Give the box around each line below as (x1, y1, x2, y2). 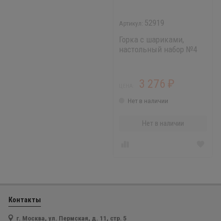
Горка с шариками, (118, 35, 184, 45)
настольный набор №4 (118, 44, 197, 55)
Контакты (8, 195, 41, 205)
